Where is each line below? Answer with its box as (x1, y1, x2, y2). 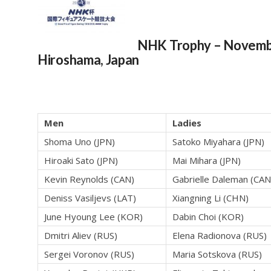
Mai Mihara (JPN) (172, 154, 241, 167)
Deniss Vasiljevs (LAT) (44, 192, 136, 204)
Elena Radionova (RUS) (172, 229, 267, 242)
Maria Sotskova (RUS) (172, 248, 262, 261)
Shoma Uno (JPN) (44, 135, 115, 148)
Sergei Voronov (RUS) (44, 248, 134, 261)
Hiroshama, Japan (38, 51, 140, 68)
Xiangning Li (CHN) (172, 192, 249, 204)
